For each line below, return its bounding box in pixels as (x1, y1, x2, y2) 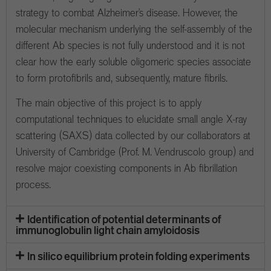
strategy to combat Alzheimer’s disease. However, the (16, 5, 238, 19)
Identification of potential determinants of (27, 212, 221, 226)
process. (16, 177, 51, 191)
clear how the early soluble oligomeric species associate (16, 54, 251, 68)
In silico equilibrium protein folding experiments (27, 249, 250, 263)
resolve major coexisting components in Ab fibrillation (16, 161, 237, 175)
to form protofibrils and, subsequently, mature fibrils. (16, 71, 227, 85)
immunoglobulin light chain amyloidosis (16, 223, 200, 237)
